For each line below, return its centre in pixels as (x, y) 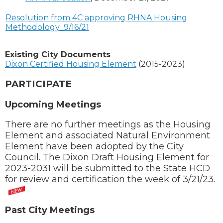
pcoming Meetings (56, 104)
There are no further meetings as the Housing (108, 124)
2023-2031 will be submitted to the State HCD (108, 168)
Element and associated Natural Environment (108, 135)
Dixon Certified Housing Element (71, 64)
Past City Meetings (50, 210)
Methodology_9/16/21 (47, 27)
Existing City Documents (58, 55)
